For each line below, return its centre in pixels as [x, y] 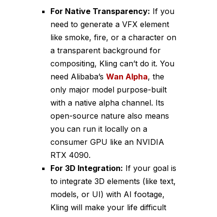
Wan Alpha [127, 76]
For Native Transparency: [100, 11]
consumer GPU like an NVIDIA [107, 142]
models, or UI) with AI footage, [108, 194]
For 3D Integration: [87, 168]
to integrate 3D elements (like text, [113, 181]
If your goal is [150, 168]
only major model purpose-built [108, 89]
